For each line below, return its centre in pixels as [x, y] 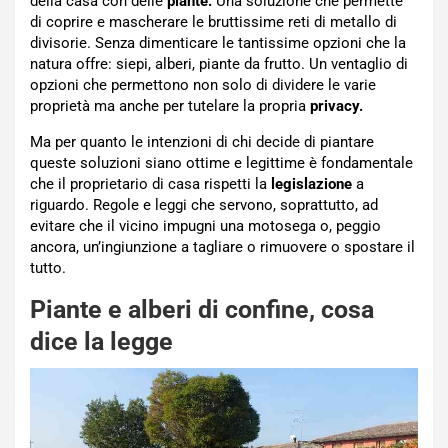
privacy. [336, 105]
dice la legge [101, 341]
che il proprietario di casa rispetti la [150, 183]
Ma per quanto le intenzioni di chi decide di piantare [202, 141]
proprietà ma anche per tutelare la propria [170, 105]
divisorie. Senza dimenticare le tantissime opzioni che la [218, 42]
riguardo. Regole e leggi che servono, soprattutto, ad [204, 204]
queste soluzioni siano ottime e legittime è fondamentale [221, 162]
